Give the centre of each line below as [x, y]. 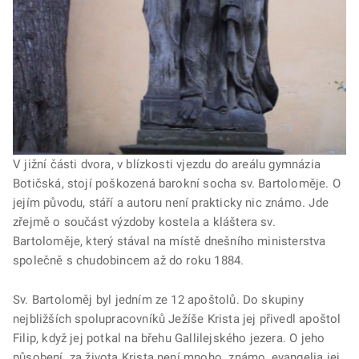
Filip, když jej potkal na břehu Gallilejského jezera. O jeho [169, 339]
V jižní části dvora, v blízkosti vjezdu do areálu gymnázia [167, 165]
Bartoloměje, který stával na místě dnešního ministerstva [169, 242]
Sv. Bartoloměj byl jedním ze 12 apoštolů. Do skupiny [158, 300]
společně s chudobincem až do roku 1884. [129, 261]
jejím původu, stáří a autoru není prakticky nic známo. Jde [171, 203]
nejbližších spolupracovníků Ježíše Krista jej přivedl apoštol [177, 319]
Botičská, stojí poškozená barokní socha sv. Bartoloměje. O [177, 184]
